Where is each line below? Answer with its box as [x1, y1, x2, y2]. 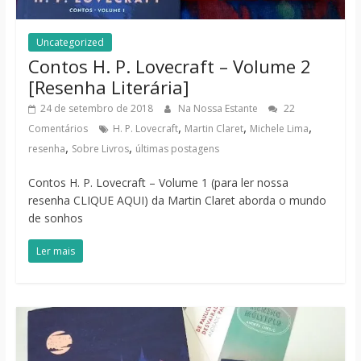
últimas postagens [135, 142, 219, 156]
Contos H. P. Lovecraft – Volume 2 [27, 54, 311, 79]
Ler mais [35, 244, 75, 259]
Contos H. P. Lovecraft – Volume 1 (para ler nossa [27, 175, 288, 191]
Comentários [27, 122, 88, 136]
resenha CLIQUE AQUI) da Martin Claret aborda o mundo [27, 193, 326, 209]
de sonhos [27, 210, 83, 226]
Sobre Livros [71, 142, 129, 156]
